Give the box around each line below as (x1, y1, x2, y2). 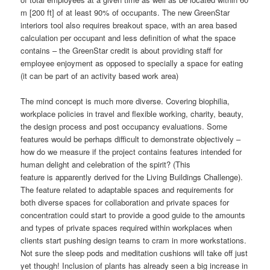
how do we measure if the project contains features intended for (20, 146, 242, 158)
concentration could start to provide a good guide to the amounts (20, 209, 246, 221)
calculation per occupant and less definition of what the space (20, 31, 236, 43)
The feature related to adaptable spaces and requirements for (20, 184, 234, 196)
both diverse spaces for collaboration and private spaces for (20, 196, 230, 209)
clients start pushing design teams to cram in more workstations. (20, 234, 247, 246)
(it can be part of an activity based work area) (20, 69, 179, 81)
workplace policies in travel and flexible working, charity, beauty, (20, 108, 244, 120)
